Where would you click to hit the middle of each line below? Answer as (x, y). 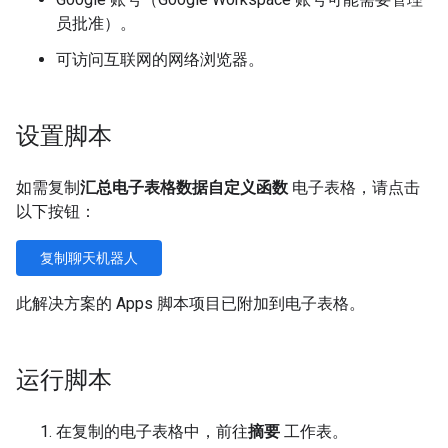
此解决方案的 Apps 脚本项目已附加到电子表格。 (190, 303)
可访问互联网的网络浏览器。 (160, 59)
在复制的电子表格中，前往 (152, 431)
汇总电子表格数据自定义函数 (184, 187)
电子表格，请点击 (354, 187)
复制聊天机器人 (89, 257)
